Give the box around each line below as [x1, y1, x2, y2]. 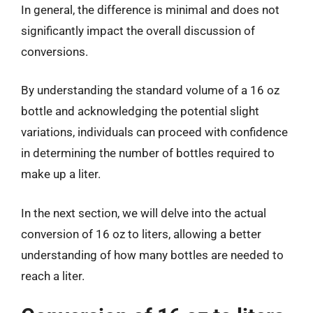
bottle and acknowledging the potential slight [21, 104, 259, 118]
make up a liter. [21, 167, 101, 181]
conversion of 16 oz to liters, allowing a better [21, 226, 261, 241]
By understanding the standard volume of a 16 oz [21, 83, 279, 97]
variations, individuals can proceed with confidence [21, 125, 288, 139]
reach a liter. [21, 268, 85, 283]
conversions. [21, 44, 88, 59]
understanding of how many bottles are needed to [21, 247, 284, 262]
